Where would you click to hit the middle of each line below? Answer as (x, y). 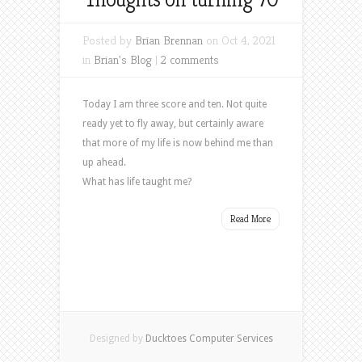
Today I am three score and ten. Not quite (175, 105)
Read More (250, 219)
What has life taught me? (137, 182)
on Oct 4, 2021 (239, 40)
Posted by (109, 40)
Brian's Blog (123, 60)
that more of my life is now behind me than (178, 143)
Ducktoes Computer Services (209, 339)
